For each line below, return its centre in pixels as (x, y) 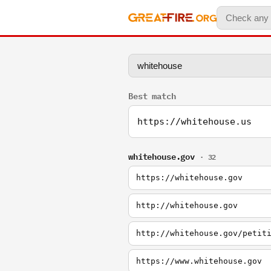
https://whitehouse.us (194, 122)
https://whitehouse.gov (189, 178)
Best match (152, 95)
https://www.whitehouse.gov (199, 261)
